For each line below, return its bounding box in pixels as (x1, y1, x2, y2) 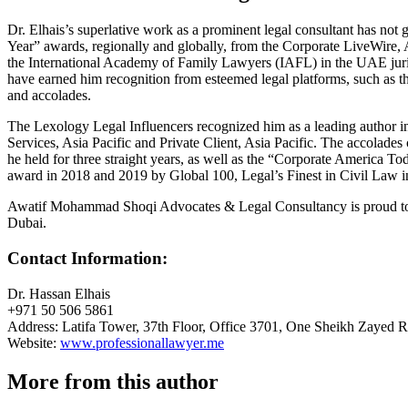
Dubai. (7, 215, 46, 231)
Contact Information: (7, 249, 172, 269)
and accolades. (7, 87, 95, 104)
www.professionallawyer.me (60, 334, 224, 351)
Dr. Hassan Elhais (7, 285, 110, 301)
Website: (7, 334, 60, 351)
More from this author (7, 369, 219, 393)
